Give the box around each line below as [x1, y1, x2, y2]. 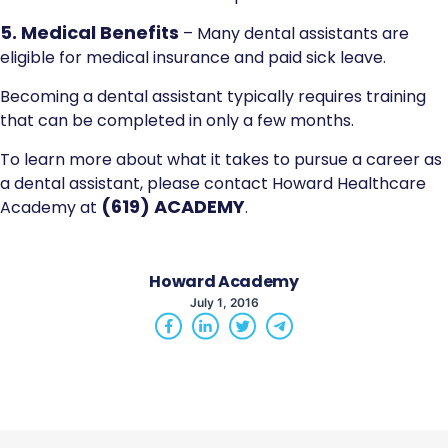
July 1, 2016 [189, 295, 259, 310]
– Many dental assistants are [183, 22, 409, 45]
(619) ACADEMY [101, 194, 245, 219]
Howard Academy [149, 270, 299, 293]
